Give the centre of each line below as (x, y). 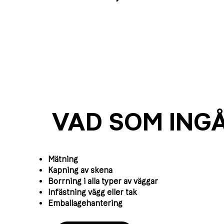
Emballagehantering (85, 203)
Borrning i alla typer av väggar (103, 181)
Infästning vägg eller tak (93, 192)
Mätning (63, 159)
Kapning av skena (80, 170)
